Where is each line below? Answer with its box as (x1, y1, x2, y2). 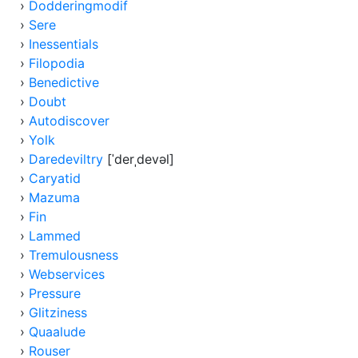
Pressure (29, 285, 81, 301)
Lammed (29, 228, 81, 244)
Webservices (29, 266, 105, 282)
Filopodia (29, 55, 85, 71)
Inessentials (29, 36, 98, 52)
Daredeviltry (29, 151, 103, 167)
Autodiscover (29, 113, 109, 129)
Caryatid (29, 170, 81, 186)
